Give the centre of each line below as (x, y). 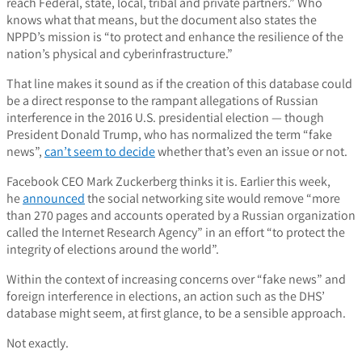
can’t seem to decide (100, 152)
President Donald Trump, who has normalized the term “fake (169, 135)
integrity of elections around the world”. (113, 250)
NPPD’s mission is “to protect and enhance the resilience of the (175, 37)
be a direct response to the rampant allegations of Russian (162, 101)
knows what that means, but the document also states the (162, 20)
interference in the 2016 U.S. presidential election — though (165, 118)
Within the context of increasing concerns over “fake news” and (176, 280)
